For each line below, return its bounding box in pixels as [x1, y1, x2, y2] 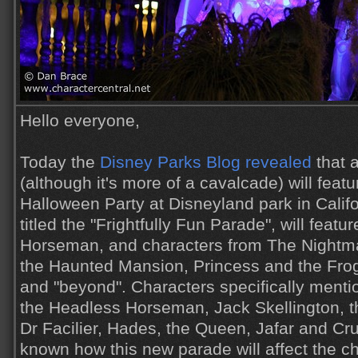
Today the [20, 153, 100, 172]
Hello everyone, [20, 111, 140, 130]
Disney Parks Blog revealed [100, 153, 312, 172]
